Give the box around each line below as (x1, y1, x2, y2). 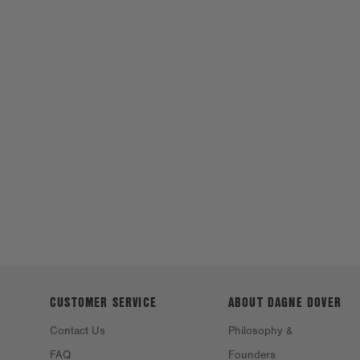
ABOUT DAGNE (227, 292, 303, 311)
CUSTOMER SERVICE (50, 292, 157, 311)
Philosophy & (227, 324, 292, 337)
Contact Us (50, 324, 105, 337)
